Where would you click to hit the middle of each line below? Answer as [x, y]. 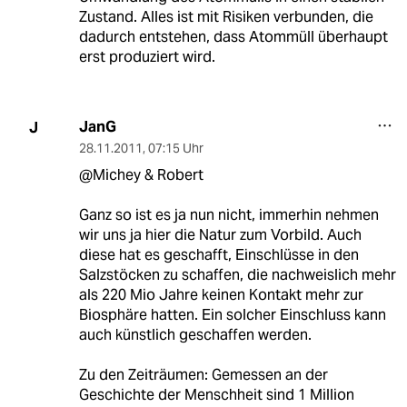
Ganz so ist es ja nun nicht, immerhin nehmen [228, 215]
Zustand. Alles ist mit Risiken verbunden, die [226, 17]
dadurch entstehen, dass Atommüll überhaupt [233, 37]
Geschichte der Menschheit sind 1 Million [216, 395]
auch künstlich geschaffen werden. [195, 335]
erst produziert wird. [147, 57]
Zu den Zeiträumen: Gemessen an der [203, 375]
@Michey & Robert [141, 175]
